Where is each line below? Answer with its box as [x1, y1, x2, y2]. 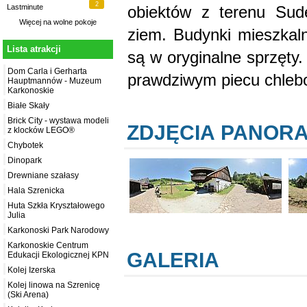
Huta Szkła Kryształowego [8, 201, 105, 211]
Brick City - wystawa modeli [8, 116, 109, 126]
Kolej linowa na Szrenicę [8, 280, 100, 291]
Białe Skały [8, 101, 49, 111]
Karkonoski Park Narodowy [8, 225, 109, 236]
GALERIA [127, 248, 219, 271]
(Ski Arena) [8, 290, 49, 300]
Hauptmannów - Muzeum [8, 76, 101, 86]
